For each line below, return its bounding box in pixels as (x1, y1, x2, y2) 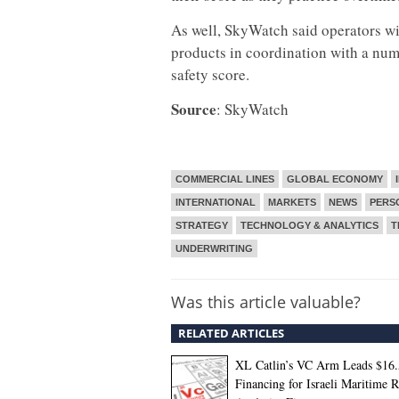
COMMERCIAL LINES (175, 174, 274, 184)
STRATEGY (175, 220, 228, 231)
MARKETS (268, 197, 316, 208)
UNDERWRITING (175, 243, 253, 254)
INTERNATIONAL (175, 197, 256, 208)
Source (171, 98, 216, 120)
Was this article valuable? (171, 291, 361, 313)
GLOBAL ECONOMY (287, 174, 383, 184)
